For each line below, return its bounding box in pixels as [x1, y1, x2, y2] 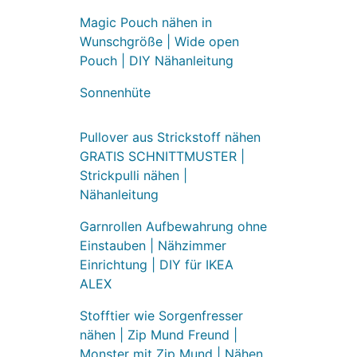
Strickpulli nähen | [79, 167, 187, 183]
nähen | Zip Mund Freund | [79, 326, 237, 343]
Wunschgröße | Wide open [79, 33, 239, 49]
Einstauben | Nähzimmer [79, 237, 226, 253]
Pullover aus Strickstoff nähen [79, 128, 261, 145]
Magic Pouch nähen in [79, 14, 212, 30]
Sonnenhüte [79, 84, 151, 100]
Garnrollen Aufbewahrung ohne [79, 218, 267, 234]
